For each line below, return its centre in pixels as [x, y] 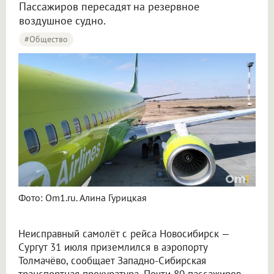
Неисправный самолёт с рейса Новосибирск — [124, 234]
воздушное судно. [62, 20]
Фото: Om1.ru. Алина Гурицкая [83, 198]
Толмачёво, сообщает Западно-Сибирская [112, 261]
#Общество [46, 39]
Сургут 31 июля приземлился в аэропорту [113, 247]
